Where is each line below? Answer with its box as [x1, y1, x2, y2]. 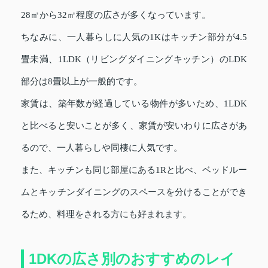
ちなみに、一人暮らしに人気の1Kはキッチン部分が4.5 [21, 32, 247, 42]
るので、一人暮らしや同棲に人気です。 [21, 142, 182, 153]
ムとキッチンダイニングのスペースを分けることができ [21, 187, 247, 197]
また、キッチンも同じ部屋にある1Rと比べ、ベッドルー [21, 165, 247, 175]
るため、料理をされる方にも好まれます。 [21, 209, 191, 219]
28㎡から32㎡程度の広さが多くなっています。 [21, 10, 211, 20]
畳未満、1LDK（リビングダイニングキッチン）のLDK [21, 54, 247, 64]
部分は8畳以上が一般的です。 [21, 76, 142, 86]
